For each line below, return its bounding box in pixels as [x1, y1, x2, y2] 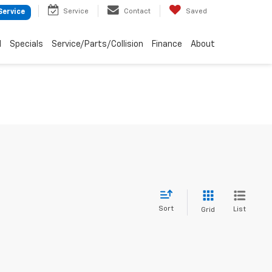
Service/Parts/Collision [52, 40, 143, 49]
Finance [152, 40, 182, 49]
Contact [124, 8, 151, 15]
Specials [10, 40, 43, 49]
